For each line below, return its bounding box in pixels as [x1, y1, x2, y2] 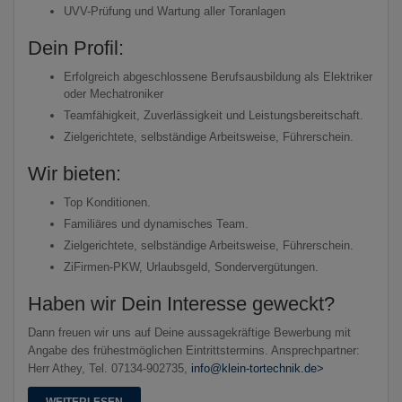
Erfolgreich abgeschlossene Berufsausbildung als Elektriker [64, 69, 372, 83]
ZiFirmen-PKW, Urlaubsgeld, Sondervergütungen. [64, 259, 319, 274]
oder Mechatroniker [64, 86, 163, 100]
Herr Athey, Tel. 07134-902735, [28, 361, 191, 375]
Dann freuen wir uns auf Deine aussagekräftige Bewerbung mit [28, 325, 351, 339]
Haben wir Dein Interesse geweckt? [28, 292, 335, 315]
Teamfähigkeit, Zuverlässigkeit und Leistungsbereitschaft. [64, 108, 363, 122]
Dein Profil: [28, 36, 124, 59]
